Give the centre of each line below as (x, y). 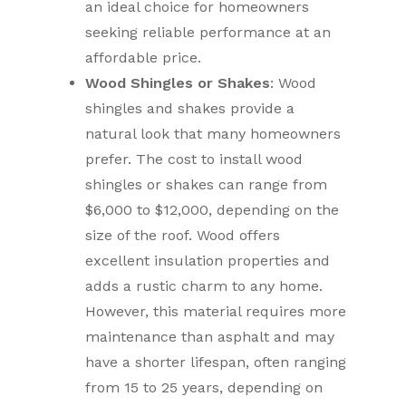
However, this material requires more (216, 311)
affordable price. (144, 58)
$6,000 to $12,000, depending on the (213, 210)
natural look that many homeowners (213, 134)
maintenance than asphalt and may (210, 337)
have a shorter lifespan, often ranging (216, 362)
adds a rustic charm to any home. (204, 286)
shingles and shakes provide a (190, 108)
